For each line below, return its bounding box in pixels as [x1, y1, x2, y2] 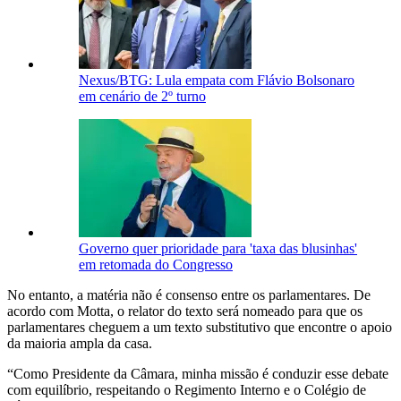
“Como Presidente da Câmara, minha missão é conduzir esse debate [7, 366, 388, 382]
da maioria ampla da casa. [7, 336, 152, 352]
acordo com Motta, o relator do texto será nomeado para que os [7, 303, 363, 320]
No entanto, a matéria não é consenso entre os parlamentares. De [7, 287, 371, 303]
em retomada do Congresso [79, 257, 233, 273]
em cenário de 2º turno [79, 89, 206, 105]
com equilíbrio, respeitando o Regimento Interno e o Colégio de [7, 382, 366, 398]
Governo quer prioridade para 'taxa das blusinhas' [79, 241, 357, 257]
